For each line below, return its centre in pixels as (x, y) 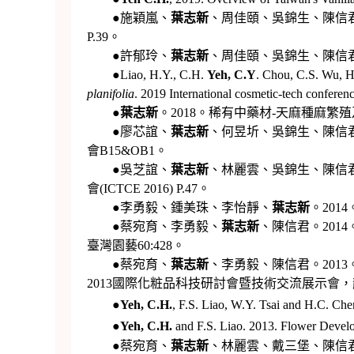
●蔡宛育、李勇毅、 (154, 227)
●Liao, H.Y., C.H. (147, 75)
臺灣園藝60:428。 (136, 246)
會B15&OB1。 (127, 151)
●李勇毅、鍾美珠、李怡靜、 (179, 208)
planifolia (110, 94)
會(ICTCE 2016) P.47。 (148, 189)
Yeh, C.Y (231, 75)
